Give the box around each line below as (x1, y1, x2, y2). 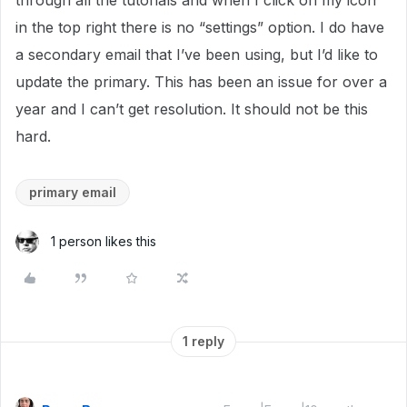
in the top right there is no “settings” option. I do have (15, 18, 384, 36)
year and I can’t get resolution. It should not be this (15, 100, 368, 118)
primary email (29, 184, 116, 200)
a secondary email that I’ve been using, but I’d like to (15, 45, 378, 64)
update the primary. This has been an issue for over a (15, 73, 387, 91)
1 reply (183, 333, 224, 349)
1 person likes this (51, 233, 156, 249)
